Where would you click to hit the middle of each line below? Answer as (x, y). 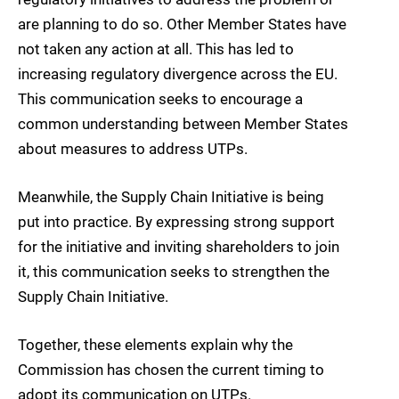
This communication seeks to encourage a (160, 98)
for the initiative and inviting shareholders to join (179, 246)
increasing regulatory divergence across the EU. (178, 73)
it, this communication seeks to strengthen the (174, 271)
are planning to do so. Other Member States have (182, 24)
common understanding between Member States (183, 123)
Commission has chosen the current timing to (171, 370)
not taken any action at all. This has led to (156, 49)
